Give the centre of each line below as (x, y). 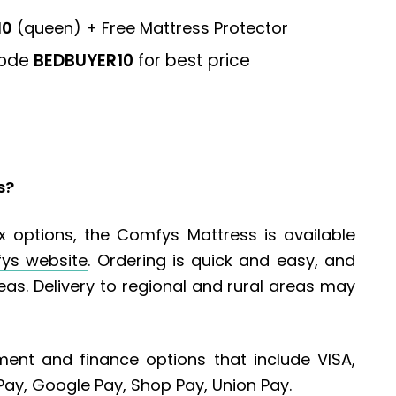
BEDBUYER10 (84, 61)
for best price (192, 61)
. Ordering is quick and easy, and (222, 260)
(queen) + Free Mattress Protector (150, 28)
